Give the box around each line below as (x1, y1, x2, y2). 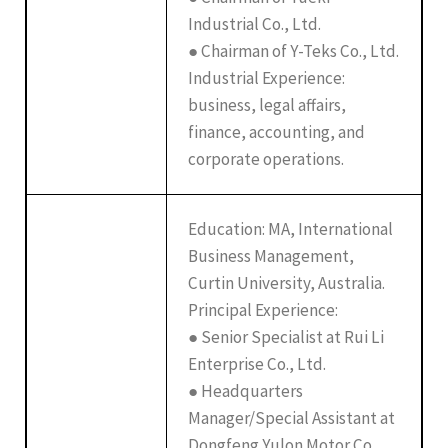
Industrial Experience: (188, 66, 346, 89)
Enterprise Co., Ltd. (188, 352, 327, 375)
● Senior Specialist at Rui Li (188, 325, 385, 348)
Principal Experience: (188, 298, 339, 321)
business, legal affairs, (188, 93, 347, 116)
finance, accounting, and (188, 120, 366, 143)
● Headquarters (188, 379, 304, 402)
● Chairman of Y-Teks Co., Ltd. (188, 39, 400, 62)
